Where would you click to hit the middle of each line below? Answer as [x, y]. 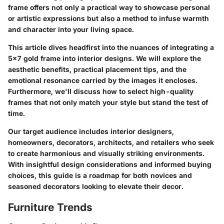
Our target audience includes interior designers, [91, 131]
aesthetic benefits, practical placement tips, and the [97, 69]
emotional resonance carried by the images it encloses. [103, 80]
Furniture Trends [50, 207]
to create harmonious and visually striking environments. [106, 153]
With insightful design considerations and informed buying [110, 164]
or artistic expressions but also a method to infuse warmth [108, 18]
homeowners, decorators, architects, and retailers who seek [111, 142]
